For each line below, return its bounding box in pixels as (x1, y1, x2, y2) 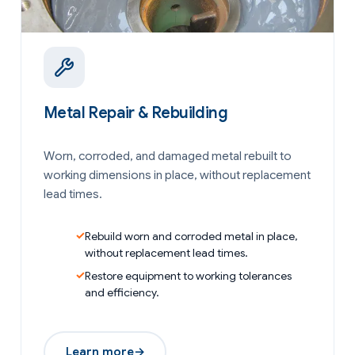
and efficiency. (85, 284, 159, 300)
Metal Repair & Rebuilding (44, 102, 227, 123)
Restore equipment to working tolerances (85, 268, 292, 283)
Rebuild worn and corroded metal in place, (85, 228, 297, 243)
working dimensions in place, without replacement (44, 167, 311, 182)
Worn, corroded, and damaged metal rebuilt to (44, 148, 292, 163)
